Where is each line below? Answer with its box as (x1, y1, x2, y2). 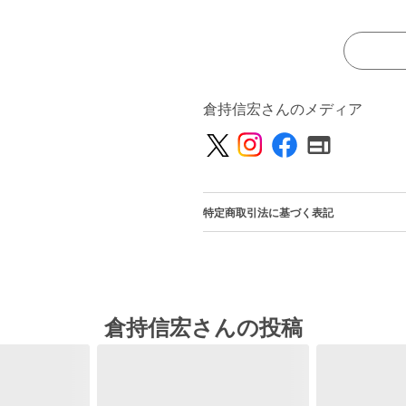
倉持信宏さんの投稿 (103, 315, 303, 340)
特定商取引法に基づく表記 (203, 207, 333, 219)
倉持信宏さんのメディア (203, 101, 362, 117)
